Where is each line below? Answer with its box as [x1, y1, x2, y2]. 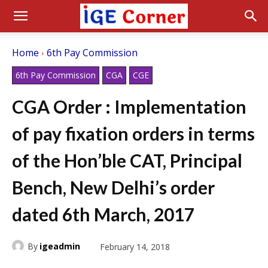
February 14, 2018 [100, 240, 170, 252]
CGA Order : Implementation [12, 96, 246, 117]
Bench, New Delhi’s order [12, 176, 215, 198]
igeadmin [39, 240, 80, 252]
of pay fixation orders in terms [12, 123, 255, 144]
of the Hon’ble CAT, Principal [12, 150, 242, 171]
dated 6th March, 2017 [12, 203, 194, 225]
